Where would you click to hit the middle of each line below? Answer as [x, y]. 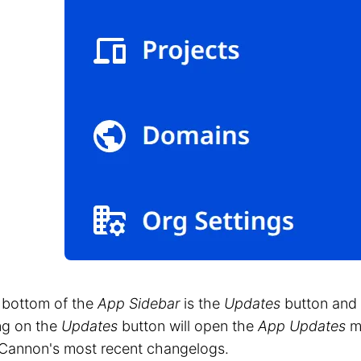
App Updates [302, 326]
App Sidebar [139, 303]
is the [202, 303]
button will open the [188, 326]
